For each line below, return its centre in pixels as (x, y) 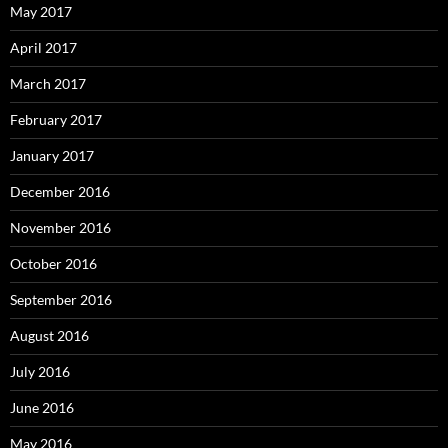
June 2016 (42, 407)
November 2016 (60, 227)
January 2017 (52, 155)
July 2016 (40, 371)
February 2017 (56, 119)
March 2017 (48, 83)
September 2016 (61, 299)
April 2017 (43, 47)
